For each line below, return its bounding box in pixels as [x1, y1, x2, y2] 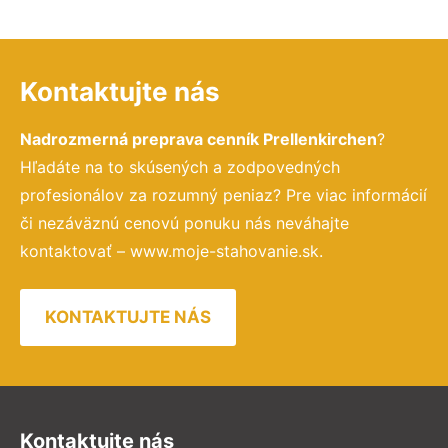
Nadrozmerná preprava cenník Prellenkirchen [20, 129, 377, 150]
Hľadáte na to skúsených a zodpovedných [20, 157, 340, 178]
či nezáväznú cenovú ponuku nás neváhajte [20, 213, 349, 234]
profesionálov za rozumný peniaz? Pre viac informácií [20, 185, 427, 206]
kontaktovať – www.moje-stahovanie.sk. [20, 241, 323, 262]
